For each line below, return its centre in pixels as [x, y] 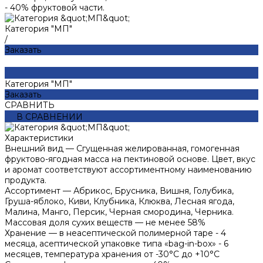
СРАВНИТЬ [30, 105]
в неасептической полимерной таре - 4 [143, 233]
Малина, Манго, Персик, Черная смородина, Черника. [119, 212]
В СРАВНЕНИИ [50, 117]
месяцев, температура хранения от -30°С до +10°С [112, 254]
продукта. [26, 181]
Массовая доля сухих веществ [69, 223]
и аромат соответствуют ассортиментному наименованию [128, 170]
